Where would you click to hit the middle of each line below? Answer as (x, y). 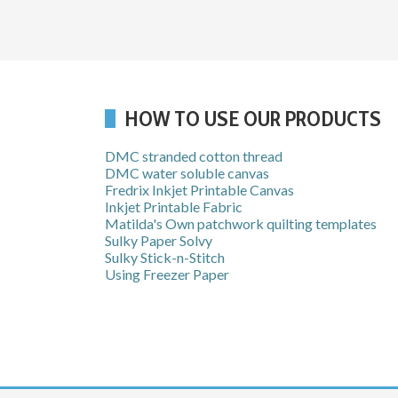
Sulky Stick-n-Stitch (165, 258)
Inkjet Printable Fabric (174, 207)
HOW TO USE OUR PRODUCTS (253, 119)
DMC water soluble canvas (187, 173)
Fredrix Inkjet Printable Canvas (199, 190)
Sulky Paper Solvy (159, 241)
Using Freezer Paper (167, 275)
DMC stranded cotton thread (194, 156)
